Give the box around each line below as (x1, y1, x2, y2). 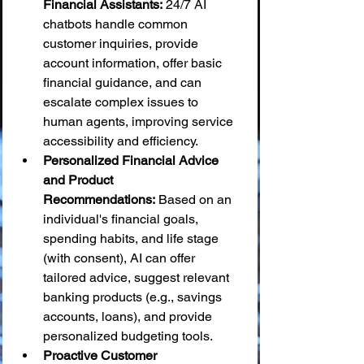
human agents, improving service (43, 114, 236, 129)
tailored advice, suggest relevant (43, 270, 232, 285)
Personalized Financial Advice (43, 153, 222, 168)
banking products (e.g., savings (43, 289, 225, 305)
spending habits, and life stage (43, 231, 222, 246)
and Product (43, 172, 116, 188)
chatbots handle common (43, 16, 191, 32)
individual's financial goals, (43, 211, 201, 227)
